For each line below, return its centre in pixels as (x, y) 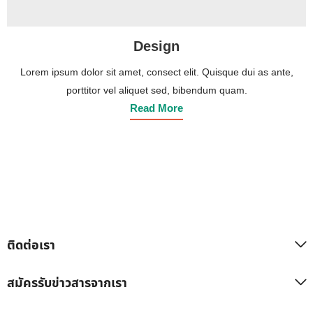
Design (156, 47)
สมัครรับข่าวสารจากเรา (67, 284)
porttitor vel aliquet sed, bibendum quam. (156, 91)
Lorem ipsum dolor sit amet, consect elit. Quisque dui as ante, (156, 73)
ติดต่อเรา (31, 246)
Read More (156, 109)
